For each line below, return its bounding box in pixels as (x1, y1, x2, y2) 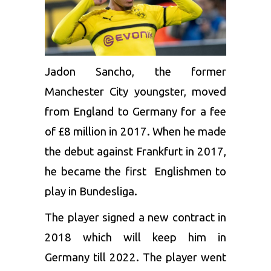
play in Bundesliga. (45, 184, 137, 198)
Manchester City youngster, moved (45, 85, 226, 98)
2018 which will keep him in (45, 230, 226, 244)
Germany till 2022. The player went (45, 250, 226, 264)
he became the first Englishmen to (45, 165, 226, 178)
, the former (132, 65, 227, 78)
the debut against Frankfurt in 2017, (45, 145, 226, 158)
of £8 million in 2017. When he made (45, 125, 226, 138)
